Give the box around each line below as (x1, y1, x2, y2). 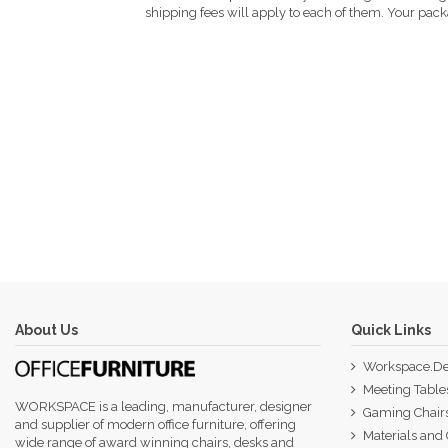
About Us (15, 322, 78, 339)
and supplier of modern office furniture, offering (15, 417, 296, 433)
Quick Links (351, 322, 431, 339)
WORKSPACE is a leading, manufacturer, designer (15, 399, 312, 415)
